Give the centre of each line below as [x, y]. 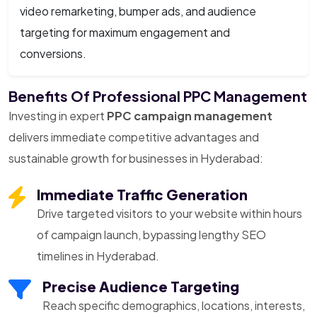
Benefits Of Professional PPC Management [158, 96]
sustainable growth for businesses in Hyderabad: [136, 158]
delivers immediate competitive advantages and [134, 137]
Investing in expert [58, 115]
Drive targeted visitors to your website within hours [169, 213]
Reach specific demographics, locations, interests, [174, 305]
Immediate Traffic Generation [142, 194]
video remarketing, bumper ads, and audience [138, 11]
